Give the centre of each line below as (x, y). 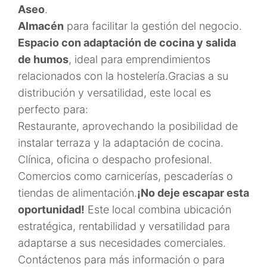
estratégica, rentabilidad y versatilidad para (124, 226)
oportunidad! (51, 209)
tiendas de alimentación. (77, 193)
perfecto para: (53, 109)
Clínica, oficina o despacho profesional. (115, 159)
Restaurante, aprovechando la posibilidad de (128, 126)
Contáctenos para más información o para (121, 260)
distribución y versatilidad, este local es (114, 93)
